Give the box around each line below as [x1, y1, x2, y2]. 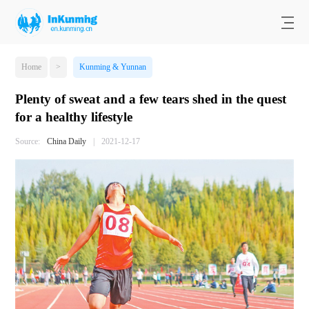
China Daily [47, 136, 87, 146]
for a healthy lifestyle [15, 110, 133, 125]
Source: [15, 136, 41, 146]
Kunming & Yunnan [79, 62, 146, 72]
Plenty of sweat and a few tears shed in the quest [15, 92, 287, 107]
